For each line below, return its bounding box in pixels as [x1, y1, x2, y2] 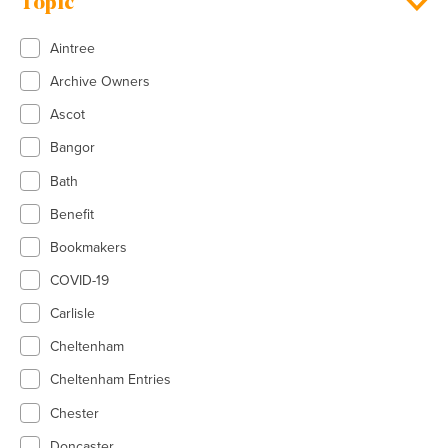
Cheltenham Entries [50, 371, 171, 389]
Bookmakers [50, 238, 127, 256]
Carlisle [50, 305, 95, 323]
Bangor [50, 139, 95, 157]
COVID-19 [50, 271, 109, 289]
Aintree [50, 39, 95, 57]
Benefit [50, 205, 94, 223]
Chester [50, 404, 99, 422]
